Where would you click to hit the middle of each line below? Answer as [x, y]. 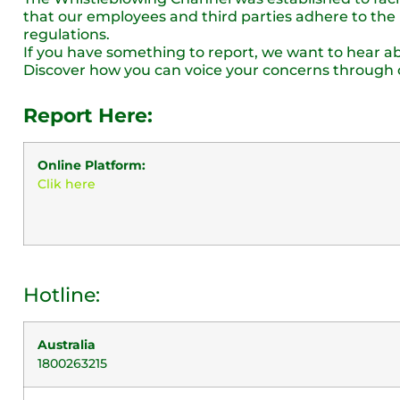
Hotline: [62, 295]
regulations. [67, 34]
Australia [67, 345]
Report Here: [88, 116]
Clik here [67, 184]
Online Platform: [92, 165]
